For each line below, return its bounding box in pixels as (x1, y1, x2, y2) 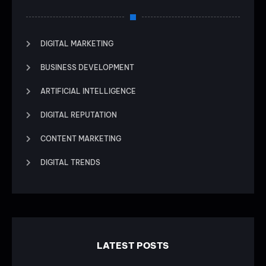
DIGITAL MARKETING (40, 39, 113, 48)
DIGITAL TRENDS (40, 157, 100, 167)
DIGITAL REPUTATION (40, 110, 117, 119)
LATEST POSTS (96, 239, 170, 251)
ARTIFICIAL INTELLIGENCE (40, 86, 136, 96)
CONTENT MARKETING (40, 134, 121, 143)
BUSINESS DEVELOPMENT (40, 62, 134, 72)
